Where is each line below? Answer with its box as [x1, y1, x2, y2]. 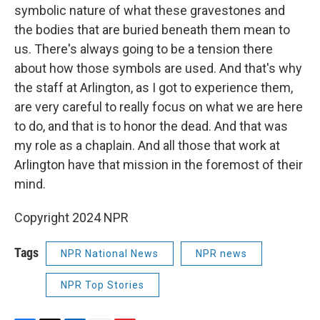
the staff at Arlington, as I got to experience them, [14, 79, 293, 95]
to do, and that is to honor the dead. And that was [14, 118, 288, 134]
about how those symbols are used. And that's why [14, 60, 302, 76]
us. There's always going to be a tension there [14, 41, 273, 56]
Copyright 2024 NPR [14, 209, 129, 225]
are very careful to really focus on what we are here [14, 99, 303, 114]
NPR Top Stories [61, 279, 144, 291]
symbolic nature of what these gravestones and [14, 2, 285, 18]
